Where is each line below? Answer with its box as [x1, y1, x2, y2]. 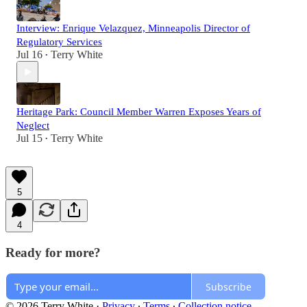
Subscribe [206, 280, 251, 293]
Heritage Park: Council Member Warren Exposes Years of [16, 106, 261, 117]
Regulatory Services [16, 36, 102, 47]
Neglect [16, 120, 49, 131]
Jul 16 [16, 49, 42, 60]
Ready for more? [5, 245, 101, 260]
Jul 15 [16, 132, 42, 144]
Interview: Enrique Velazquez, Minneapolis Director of [16, 23, 250, 34]
